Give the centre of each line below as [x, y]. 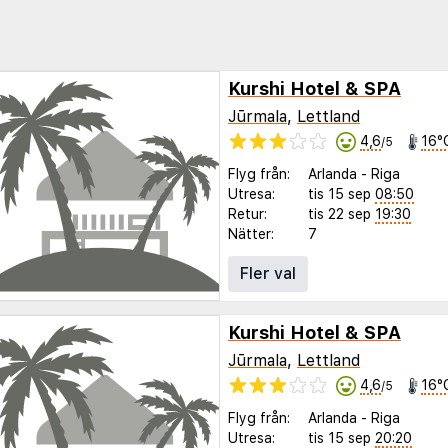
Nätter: [251, 234]
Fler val [268, 274]
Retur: [247, 214]
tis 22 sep [339, 214]
